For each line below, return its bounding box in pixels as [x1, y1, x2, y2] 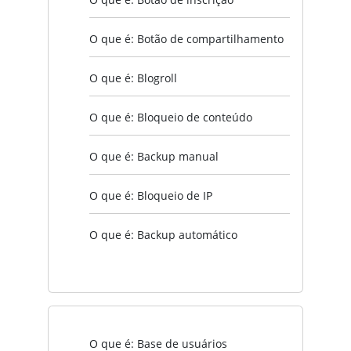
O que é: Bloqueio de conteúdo [89, 109, 252, 125]
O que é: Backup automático [89, 226, 237, 242]
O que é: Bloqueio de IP [89, 187, 212, 203]
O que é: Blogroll [89, 70, 177, 85]
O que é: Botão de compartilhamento [89, 31, 284, 46]
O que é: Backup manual [89, 148, 219, 164]
